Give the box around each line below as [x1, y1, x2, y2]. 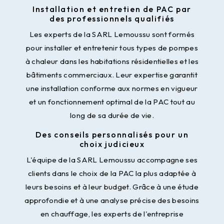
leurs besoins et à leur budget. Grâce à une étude [25, 182, 198, 192]
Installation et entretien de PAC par [32, 4, 191, 14]
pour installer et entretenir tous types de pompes [26, 43, 198, 53]
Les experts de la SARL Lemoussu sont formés [29, 29, 195, 39]
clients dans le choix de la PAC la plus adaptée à [27, 168, 196, 178]
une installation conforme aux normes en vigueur [26, 83, 198, 93]
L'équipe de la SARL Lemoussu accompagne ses [26, 155, 198, 165]
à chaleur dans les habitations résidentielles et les [25, 56, 199, 66]
